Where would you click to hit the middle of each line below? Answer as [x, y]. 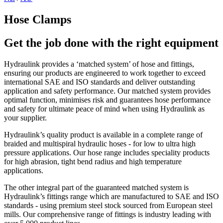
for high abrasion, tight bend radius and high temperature [93, 161]
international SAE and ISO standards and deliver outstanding [100, 82]
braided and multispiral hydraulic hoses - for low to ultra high [100, 143]
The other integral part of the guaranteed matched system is [96, 187]
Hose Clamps [38, 19]
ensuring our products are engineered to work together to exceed [105, 73]
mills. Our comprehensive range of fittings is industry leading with [108, 214]
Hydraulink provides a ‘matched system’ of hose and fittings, [99, 64]
